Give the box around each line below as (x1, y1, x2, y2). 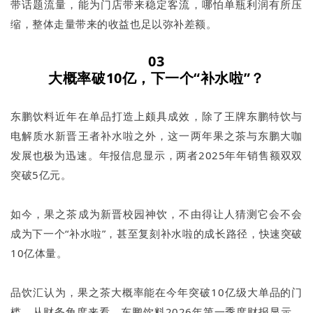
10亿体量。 (10, 245, 68, 260)
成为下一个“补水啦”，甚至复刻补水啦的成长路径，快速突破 (10, 226, 303, 240)
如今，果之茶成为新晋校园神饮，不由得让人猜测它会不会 (10, 206, 303, 221)
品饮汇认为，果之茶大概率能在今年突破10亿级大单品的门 (10, 284, 303, 299)
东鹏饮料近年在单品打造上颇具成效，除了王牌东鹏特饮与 (10, 108, 303, 123)
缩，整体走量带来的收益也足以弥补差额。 (10, 16, 217, 31)
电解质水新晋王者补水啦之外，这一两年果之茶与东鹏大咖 (10, 128, 303, 143)
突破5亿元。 (10, 167, 72, 182)
